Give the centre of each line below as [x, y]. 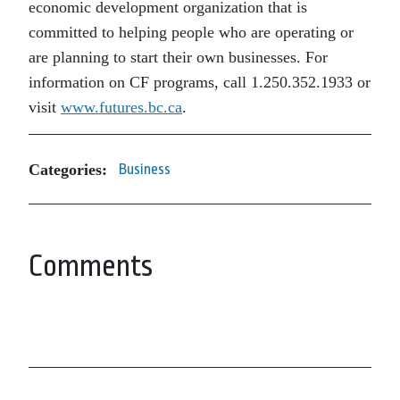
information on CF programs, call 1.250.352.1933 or [200, 82]
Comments [91, 266]
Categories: [68, 169]
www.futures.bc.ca [121, 107]
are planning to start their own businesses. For [178, 57]
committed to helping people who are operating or [191, 32]
